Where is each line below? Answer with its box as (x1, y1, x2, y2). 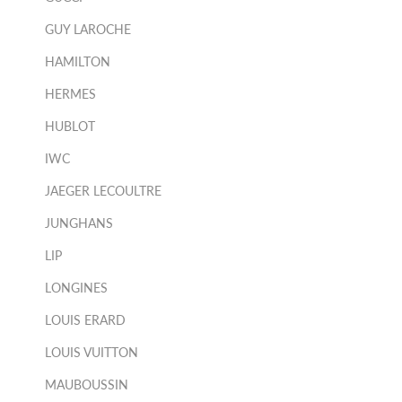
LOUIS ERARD (45, 312, 126, 328)
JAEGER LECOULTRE (45, 183, 162, 198)
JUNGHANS (45, 215, 113, 231)
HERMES (45, 86, 96, 101)
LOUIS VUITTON (45, 345, 138, 360)
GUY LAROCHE (45, 22, 131, 37)
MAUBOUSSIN (45, 377, 128, 392)
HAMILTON (45, 54, 110, 69)
